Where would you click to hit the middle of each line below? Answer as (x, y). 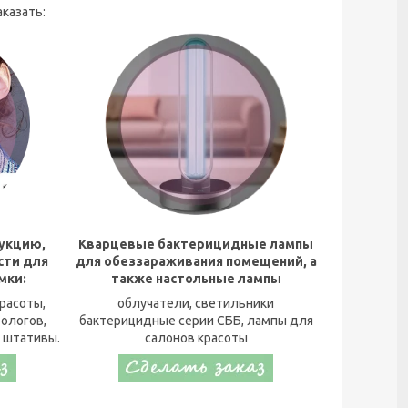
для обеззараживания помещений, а (196, 262)
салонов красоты (196, 338)
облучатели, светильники (196, 304)
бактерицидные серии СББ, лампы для (196, 321)
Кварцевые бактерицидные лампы (196, 245)
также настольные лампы (196, 279)
